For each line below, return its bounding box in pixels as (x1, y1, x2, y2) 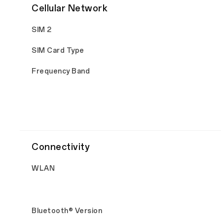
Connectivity (32, 142, 89, 152)
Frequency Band (32, 67, 90, 75)
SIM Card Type (32, 46, 84, 55)
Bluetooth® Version (32, 207, 102, 215)
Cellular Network (32, 3, 107, 14)
